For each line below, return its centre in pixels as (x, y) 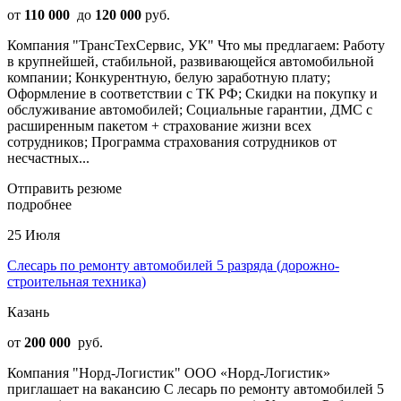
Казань (28, 311)
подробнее (39, 204)
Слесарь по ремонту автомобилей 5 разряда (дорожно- (173, 265)
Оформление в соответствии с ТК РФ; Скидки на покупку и (192, 93)
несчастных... (48, 158)
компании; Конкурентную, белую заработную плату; (169, 77)
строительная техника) (77, 281)
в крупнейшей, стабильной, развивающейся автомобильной (191, 61)
